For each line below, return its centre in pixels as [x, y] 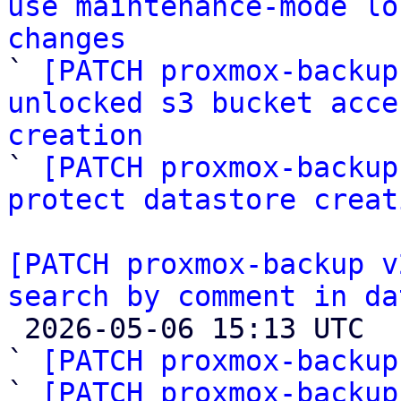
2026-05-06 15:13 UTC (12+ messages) [16, 328]
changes [67, 38]
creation [75, 135]
